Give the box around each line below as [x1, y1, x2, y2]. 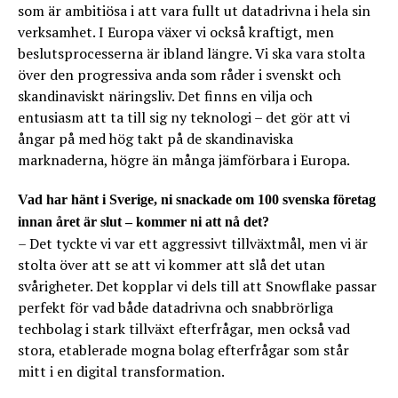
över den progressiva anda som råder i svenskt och [18, 65, 341, 84]
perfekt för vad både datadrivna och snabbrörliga [18, 298, 333, 317]
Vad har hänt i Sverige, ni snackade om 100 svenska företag [18, 192, 376, 207]
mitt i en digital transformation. [18, 362, 225, 381]
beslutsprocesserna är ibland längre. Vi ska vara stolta [18, 44, 365, 63]
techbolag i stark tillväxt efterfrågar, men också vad [18, 319, 350, 338]
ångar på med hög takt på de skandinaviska [18, 129, 293, 148]
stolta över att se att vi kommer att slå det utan [18, 255, 325, 275]
